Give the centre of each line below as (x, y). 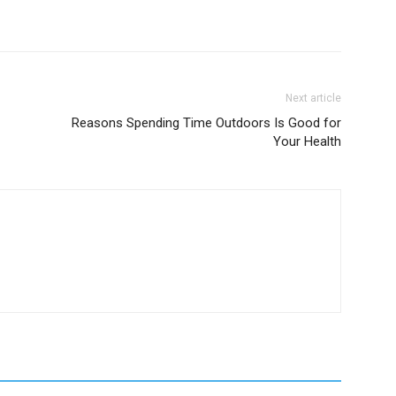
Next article (313, 98)
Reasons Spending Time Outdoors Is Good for (206, 123)
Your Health (307, 141)
